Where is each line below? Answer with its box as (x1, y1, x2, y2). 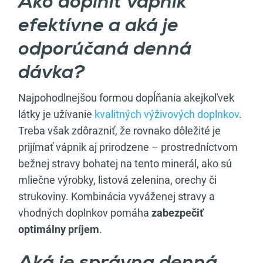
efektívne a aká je (18, 16, 178, 36)
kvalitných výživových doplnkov (95, 107, 239, 120)
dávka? (18, 63, 85, 83)
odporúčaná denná (18, 40, 191, 59)
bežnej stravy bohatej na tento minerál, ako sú (18, 157, 232, 170)
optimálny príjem (18, 222, 99, 235)
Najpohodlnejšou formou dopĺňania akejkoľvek (18, 91, 234, 104)
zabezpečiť (151, 206, 203, 219)
